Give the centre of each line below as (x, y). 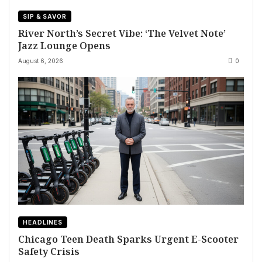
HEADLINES (43, 223)
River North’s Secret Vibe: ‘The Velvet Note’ (122, 33)
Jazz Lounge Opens (64, 45)
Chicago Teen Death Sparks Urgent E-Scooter (128, 239)
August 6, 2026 (41, 61)
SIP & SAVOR (45, 16)
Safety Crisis (49, 251)
